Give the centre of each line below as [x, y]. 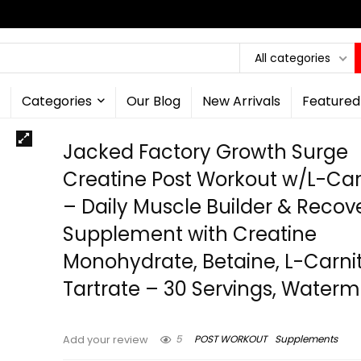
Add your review [106, 340]
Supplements [307, 339]
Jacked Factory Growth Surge [206, 152]
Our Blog [153, 101]
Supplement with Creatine [190, 234]
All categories [293, 58]
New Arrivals [241, 101]
